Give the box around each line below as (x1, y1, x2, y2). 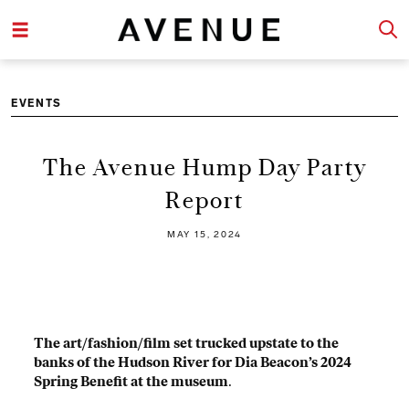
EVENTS (11, 96, 62, 110)
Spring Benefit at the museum (34, 373, 229, 391)
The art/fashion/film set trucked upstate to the (34, 335, 340, 352)
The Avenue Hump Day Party (42, 152, 367, 182)
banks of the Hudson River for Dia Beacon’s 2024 (34, 354, 352, 372)
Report (165, 185, 244, 215)
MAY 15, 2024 (167, 229, 242, 241)
